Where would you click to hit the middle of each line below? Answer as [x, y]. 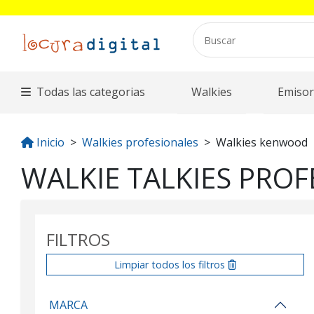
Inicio [50, 142]
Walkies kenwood [262, 142]
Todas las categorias [91, 92]
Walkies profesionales [140, 142]
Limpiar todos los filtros [171, 265]
